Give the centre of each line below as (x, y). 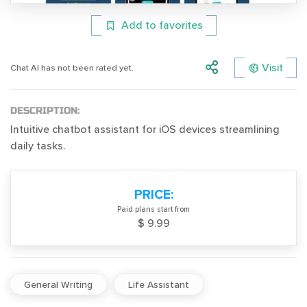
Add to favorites (162, 26)
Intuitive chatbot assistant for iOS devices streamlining (145, 130)
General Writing (58, 284)
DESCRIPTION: (45, 111)
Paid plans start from (153, 210)
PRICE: (153, 195)
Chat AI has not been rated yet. (72, 67)
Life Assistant (159, 284)
